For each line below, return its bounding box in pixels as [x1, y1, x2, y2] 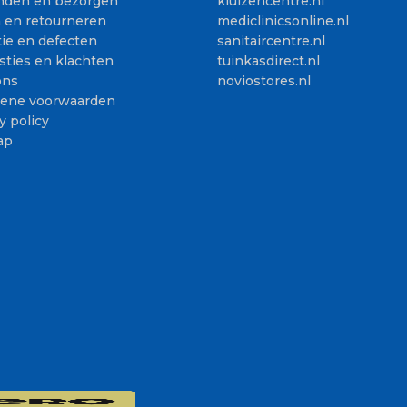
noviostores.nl [217, 73, 311, 90]
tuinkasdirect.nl [217, 53, 320, 70]
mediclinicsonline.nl [217, 13, 349, 30]
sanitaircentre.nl [217, 33, 325, 50]
